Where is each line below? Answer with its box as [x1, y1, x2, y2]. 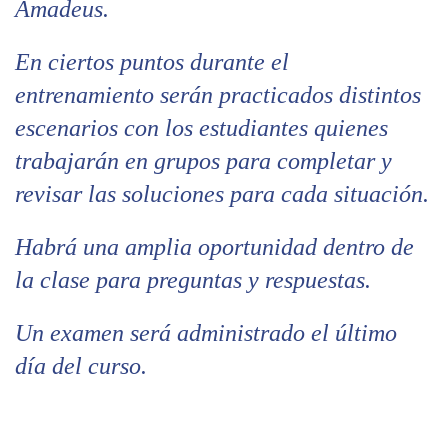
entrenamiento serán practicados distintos [15, 81, 421, 108]
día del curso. [15, 352, 147, 379]
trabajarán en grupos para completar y [15, 147, 392, 174]
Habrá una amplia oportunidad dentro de [15, 233, 414, 260]
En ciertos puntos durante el [15, 48, 289, 75]
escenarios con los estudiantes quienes [15, 114, 388, 141]
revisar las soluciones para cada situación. [15, 180, 429, 207]
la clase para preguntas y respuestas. [15, 266, 371, 293]
